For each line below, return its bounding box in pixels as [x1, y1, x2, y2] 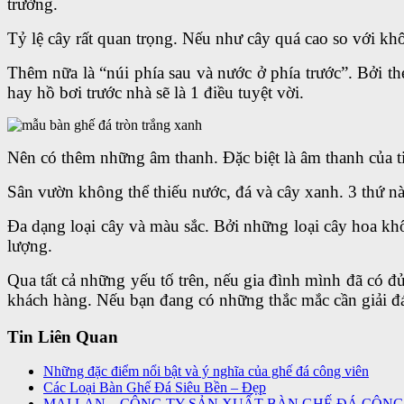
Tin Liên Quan [7, 326, 118, 346]
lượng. [7, 235, 52, 255]
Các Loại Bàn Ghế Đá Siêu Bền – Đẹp [43, 380, 266, 396]
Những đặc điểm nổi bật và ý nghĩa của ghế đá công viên [43, 363, 369, 380]
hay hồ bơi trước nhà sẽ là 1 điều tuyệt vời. [7, 82, 304, 102]
